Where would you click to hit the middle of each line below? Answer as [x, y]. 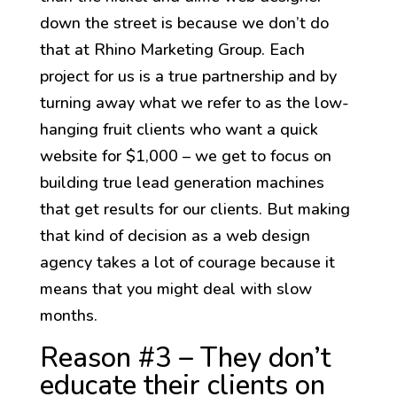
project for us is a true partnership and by [188, 77]
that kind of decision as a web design [175, 236]
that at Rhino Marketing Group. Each [172, 50]
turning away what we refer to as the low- [194, 103]
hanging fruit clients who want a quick [179, 130]
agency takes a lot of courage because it [187, 263]
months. [68, 316]
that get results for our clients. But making [195, 210]
